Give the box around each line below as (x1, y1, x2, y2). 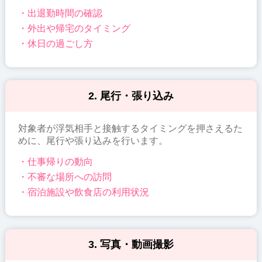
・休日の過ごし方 (18, 38, 94, 49)
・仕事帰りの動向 (18, 157, 94, 167)
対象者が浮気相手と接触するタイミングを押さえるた (18, 123, 243, 133)
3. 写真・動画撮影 (88, 238, 174, 250)
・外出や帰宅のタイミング (18, 23, 131, 33)
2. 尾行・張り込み (88, 89, 174, 102)
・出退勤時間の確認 (18, 8, 103, 18)
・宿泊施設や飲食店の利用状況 (18, 187, 150, 198)
